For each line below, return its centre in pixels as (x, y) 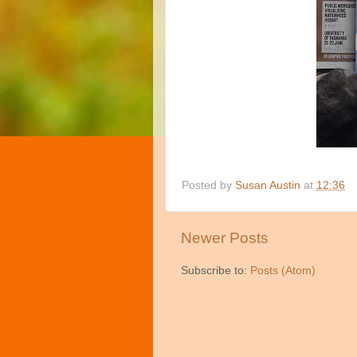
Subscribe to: (216, 270)
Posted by (208, 185)
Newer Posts (225, 237)
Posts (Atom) (283, 270)
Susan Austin (268, 185)
